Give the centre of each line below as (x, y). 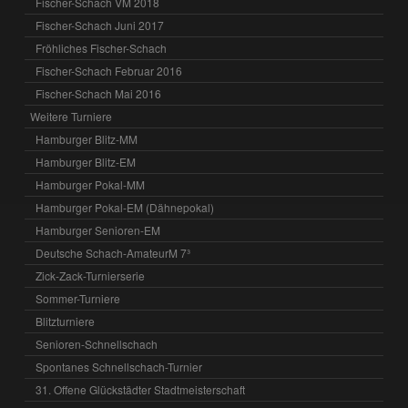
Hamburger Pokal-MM (91, 184)
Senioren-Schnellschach (97, 343)
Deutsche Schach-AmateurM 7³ (113, 252)
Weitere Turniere (71, 116)
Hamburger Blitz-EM (86, 161)
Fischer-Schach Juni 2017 (100, 25)
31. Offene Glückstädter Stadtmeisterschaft (141, 389)
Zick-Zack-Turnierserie (91, 275)
